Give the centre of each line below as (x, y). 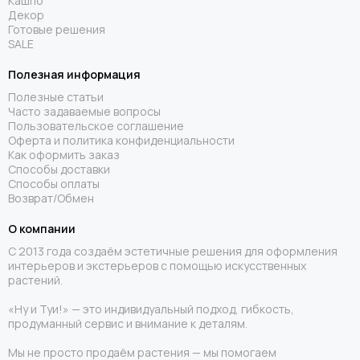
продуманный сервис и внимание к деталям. (128, 323)
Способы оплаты (54, 184)
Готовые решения (57, 29)
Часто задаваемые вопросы (84, 111)
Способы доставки (59, 169)
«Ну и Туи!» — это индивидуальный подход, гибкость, (151, 309)
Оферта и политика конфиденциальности (121, 140)
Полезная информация (74, 74)
